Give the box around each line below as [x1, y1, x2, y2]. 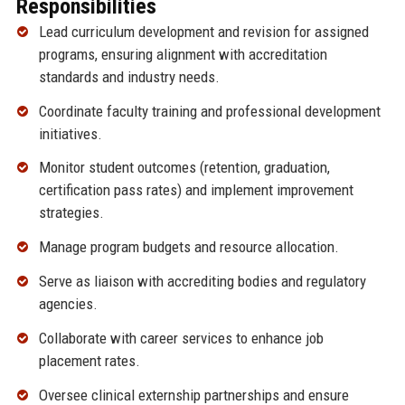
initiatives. [38, 124, 102, 143]
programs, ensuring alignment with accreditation [38, 44, 327, 63]
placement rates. [38, 351, 140, 370]
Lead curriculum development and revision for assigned [38, 22, 369, 41]
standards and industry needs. [38, 67, 220, 86]
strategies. [38, 203, 104, 222]
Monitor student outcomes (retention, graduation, [38, 158, 330, 177]
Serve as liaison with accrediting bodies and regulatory [38, 272, 366, 291]
